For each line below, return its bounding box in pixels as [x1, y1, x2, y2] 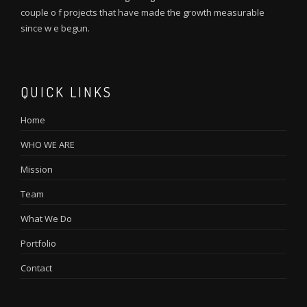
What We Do [21, 212, 72, 225]
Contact [21, 261, 52, 274]
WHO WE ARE [21, 138, 75, 151]
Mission [21, 162, 53, 175]
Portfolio [21, 236, 56, 249]
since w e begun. [21, 21, 90, 34]
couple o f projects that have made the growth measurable [21, 5, 265, 19]
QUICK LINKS [21, 82, 112, 101]
